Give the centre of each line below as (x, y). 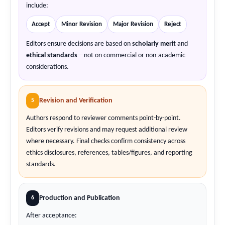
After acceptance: (51, 215)
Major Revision (133, 24)
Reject (173, 24)
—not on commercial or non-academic (131, 55)
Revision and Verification (76, 100)
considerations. (47, 67)
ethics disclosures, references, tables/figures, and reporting (109, 153)
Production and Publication (80, 198)
